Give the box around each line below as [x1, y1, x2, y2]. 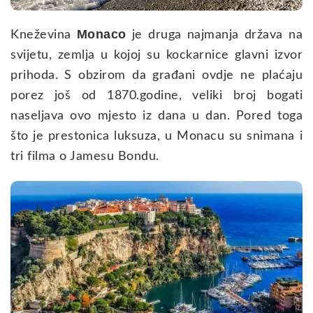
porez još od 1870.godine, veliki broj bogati [10, 89, 303, 103]
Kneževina [10, 29, 77, 42]
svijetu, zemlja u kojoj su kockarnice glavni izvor [10, 49, 303, 62]
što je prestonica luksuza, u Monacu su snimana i [10, 130, 303, 143]
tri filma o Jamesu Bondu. [10, 150, 159, 163]
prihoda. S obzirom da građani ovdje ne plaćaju [10, 69, 303, 82]
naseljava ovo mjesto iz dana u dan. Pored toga [10, 110, 303, 123]
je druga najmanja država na [131, 29, 303, 42]
